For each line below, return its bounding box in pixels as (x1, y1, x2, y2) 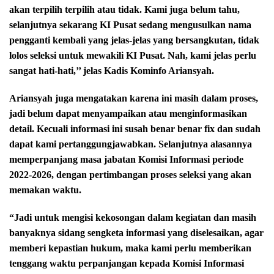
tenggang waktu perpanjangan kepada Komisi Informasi (9, 258, 244, 269)
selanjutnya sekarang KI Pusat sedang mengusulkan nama (9, 20, 251, 31)
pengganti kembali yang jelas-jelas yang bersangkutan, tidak (9, 35, 259, 46)
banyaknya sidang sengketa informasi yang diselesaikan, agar (9, 228, 264, 239)
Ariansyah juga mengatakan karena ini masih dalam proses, (9, 93, 258, 104)
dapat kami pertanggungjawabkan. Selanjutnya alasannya (9, 139, 252, 150)
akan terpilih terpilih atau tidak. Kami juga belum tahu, (9, 4, 240, 15)
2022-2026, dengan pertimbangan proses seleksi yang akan (9, 169, 251, 180)
